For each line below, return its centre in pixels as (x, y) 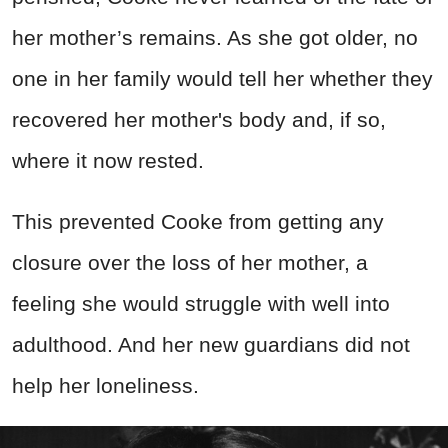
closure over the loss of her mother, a (190, 262)
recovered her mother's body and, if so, (199, 119)
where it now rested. (108, 160)
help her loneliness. (105, 385)
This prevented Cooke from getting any (198, 221)
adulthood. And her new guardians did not (211, 344)
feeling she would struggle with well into (201, 303)
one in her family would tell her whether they (222, 78)
